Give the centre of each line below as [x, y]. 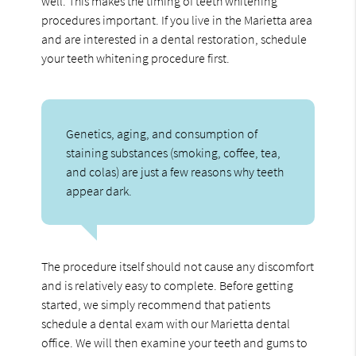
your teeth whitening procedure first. [136, 58]
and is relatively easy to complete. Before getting [168, 286]
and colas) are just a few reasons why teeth [175, 172]
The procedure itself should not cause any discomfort [178, 267]
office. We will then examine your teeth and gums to [175, 343]
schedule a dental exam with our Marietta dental [166, 324]
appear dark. [99, 191]
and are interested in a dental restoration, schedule [174, 39]
